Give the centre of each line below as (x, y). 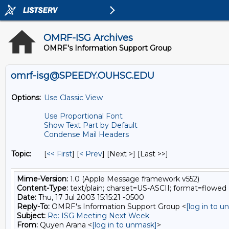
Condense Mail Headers (86, 134)
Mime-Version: (42, 179)
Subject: (31, 216)
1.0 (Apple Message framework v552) (134, 179)
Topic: (21, 154)
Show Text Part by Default (91, 125)
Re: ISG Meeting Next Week (98, 216)
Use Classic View (73, 98)
